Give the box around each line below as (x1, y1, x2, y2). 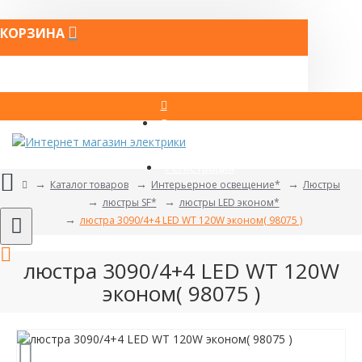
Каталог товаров (50, 178, 128, 192)
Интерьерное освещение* (151, 178, 280, 192)
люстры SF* (102, 196, 157, 209)
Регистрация (164, 160, 234, 175)
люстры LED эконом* (179, 196, 280, 209)
